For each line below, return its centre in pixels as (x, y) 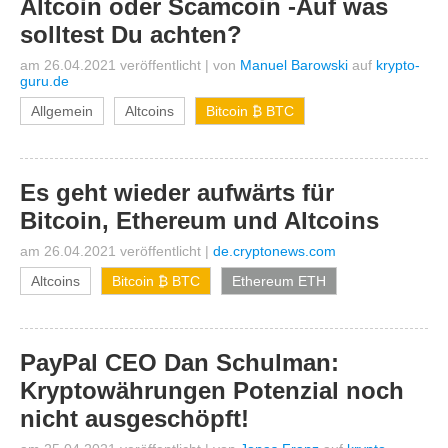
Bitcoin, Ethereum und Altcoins (199, 220)
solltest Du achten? (131, 34)
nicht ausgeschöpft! (134, 418)
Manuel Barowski (294, 65)
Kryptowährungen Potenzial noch (212, 390)
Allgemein (62, 111)
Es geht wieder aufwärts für (177, 192)
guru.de (44, 81)
